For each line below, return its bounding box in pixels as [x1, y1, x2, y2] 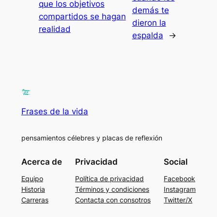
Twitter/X [164, 196, 193, 204]
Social [164, 157, 188, 167]
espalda [132, 30, 163, 40]
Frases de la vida [21, 106, 88, 116]
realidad [38, 24, 71, 34]
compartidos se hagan [38, 11, 126, 21]
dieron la [132, 17, 166, 28]
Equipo [21, 174, 43, 183]
